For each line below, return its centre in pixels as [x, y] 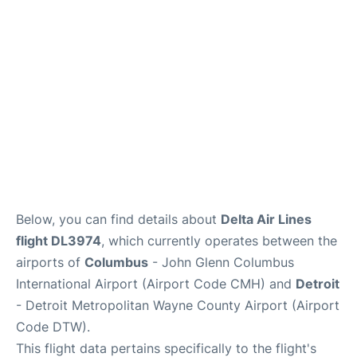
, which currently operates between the [219, 241]
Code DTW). [53, 327]
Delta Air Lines [266, 219]
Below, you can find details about [118, 219]
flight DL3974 [59, 241]
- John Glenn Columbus [221, 262]
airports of [50, 262]
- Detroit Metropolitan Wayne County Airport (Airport [178, 305]
